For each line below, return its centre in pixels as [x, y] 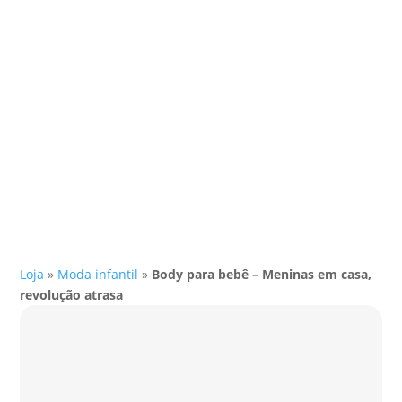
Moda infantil [98, 274]
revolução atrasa [72, 294]
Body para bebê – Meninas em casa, [262, 274]
